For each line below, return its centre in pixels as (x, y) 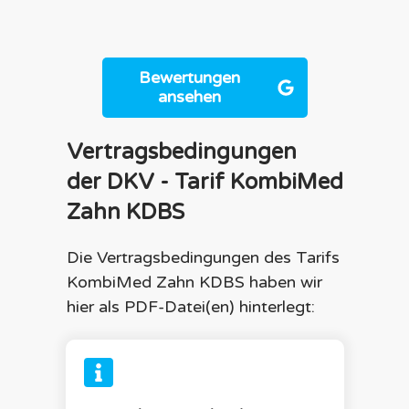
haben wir (283, 282)
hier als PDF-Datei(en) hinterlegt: (190, 306)
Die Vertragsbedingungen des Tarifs (203, 257)
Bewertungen (189, 77)
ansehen (189, 96)
